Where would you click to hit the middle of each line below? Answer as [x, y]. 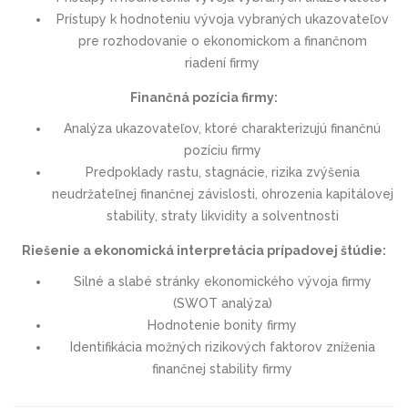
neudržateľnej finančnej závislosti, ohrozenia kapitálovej [222, 194]
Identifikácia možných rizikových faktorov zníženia [222, 347]
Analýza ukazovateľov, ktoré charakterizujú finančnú [222, 128]
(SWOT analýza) [222, 303]
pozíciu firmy [222, 150]
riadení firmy [222, 62]
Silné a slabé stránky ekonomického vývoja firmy [222, 281]
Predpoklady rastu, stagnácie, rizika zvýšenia [222, 172]
